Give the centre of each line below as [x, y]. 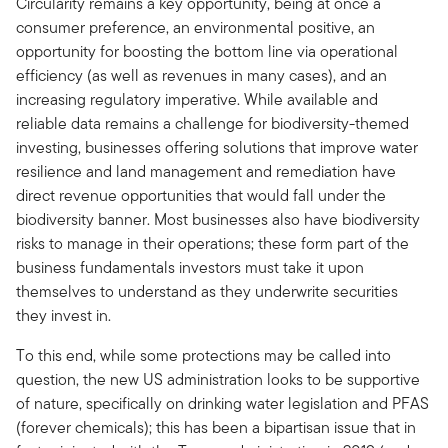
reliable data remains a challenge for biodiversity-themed [212, 124]
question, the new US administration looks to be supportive [218, 380]
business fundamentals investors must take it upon [190, 268]
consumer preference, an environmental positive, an [195, 28]
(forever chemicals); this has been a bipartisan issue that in [216, 428]
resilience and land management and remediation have [206, 172]
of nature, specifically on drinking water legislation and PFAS [222, 404]
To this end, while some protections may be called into [203, 356]
